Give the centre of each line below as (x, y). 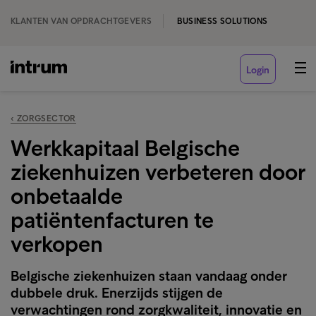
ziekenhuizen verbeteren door (158, 172)
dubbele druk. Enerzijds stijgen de (117, 293)
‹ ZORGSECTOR (43, 119)
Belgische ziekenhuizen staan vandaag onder (149, 276)
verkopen (57, 244)
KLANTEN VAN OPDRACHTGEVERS (81, 21)
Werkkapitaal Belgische (125, 148)
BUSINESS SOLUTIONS (223, 21)
